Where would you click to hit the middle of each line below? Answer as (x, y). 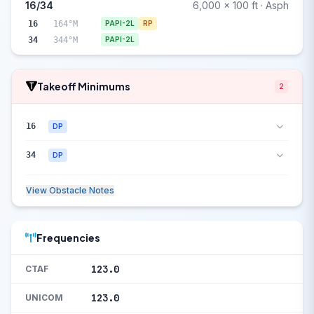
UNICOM (44, 298)
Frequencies (68, 238)
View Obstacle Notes (70, 190)
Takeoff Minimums (84, 86)
